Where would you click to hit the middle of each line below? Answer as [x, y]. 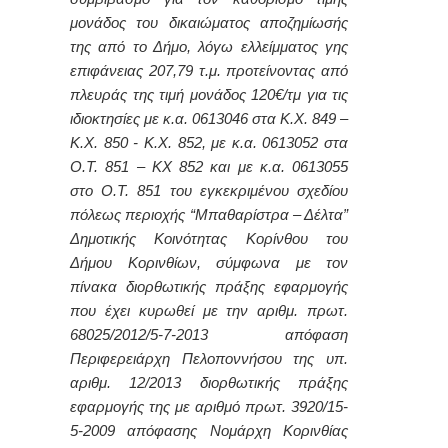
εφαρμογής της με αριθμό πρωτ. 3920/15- [209, 406]
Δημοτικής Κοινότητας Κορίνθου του [209, 238]
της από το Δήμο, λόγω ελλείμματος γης [209, 46]
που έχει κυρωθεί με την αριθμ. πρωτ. [209, 310]
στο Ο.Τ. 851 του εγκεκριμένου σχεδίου [209, 190]
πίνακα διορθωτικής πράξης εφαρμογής [209, 286]
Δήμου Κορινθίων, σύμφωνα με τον [209, 262]
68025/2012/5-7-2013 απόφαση [209, 334]
